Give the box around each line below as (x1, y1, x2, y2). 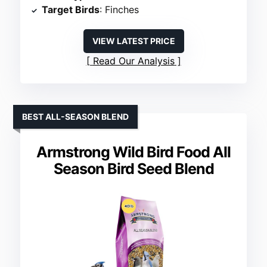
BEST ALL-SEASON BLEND (22, 111, 129, 122)
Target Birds (42, 4, 100, 16)
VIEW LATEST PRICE (92, 36, 175, 46)
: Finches (100, 4, 139, 16)
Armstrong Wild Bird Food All (36, 143, 231, 162)
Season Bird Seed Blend (53, 160, 214, 178)
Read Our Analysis (92, 55, 175, 67)
